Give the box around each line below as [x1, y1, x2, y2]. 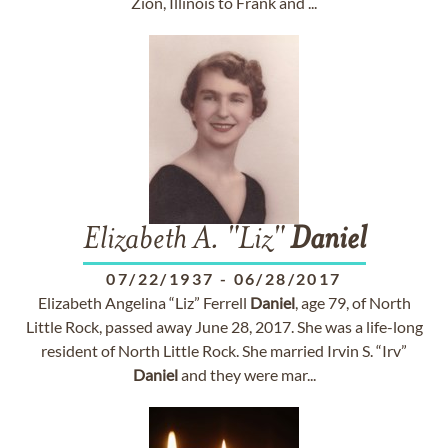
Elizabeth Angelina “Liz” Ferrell [37, 293, 250, 312]
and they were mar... [177, 365, 316, 384]
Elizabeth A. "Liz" [82, 225, 290, 257]
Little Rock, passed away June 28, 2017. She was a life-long [25, 317, 423, 336]
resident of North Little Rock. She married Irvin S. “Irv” [41, 341, 407, 360]
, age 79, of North [294, 293, 411, 312]
